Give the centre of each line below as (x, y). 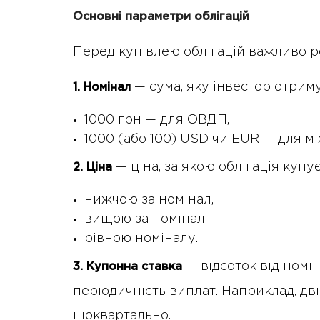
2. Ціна (92, 168)
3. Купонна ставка (127, 267)
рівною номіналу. (141, 239)
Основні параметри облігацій (161, 17)
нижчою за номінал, (149, 200)
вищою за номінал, (146, 220)
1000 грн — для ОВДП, (157, 120)
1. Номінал (102, 88)
